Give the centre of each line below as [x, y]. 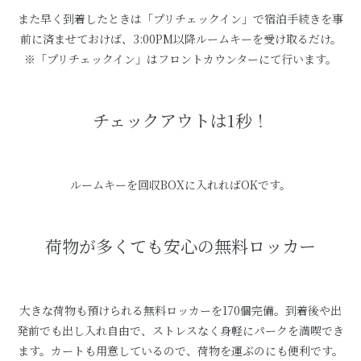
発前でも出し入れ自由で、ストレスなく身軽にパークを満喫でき [180, 330]
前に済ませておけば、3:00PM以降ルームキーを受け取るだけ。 [180, 39]
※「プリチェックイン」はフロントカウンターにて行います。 [180, 59]
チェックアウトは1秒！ [180, 120]
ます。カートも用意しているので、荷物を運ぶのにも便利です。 [180, 351]
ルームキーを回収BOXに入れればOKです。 [180, 185]
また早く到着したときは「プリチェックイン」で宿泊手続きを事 [180, 19]
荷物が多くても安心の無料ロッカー [180, 246]
